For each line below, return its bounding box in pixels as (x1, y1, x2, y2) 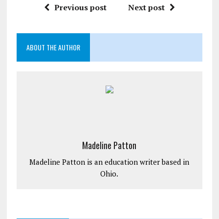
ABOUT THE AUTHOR (26, 42, 80, 53)
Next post (128, 2, 165, 13)
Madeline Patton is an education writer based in (29, 157, 190, 167)
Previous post (54, 2, 107, 13)
